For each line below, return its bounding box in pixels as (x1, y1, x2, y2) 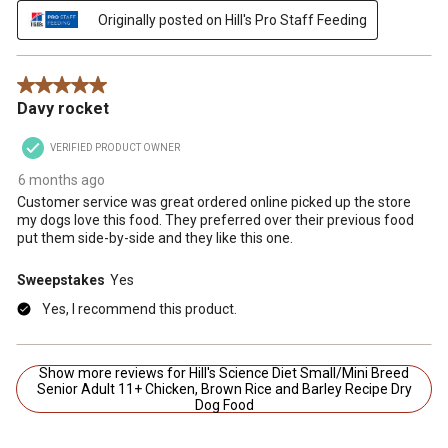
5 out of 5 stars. (17, 77, 115, 94)
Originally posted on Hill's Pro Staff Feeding (98, 11, 367, 28)
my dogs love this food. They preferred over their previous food (17, 211, 414, 228)
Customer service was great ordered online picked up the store (17, 193, 411, 210)
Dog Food (194, 396, 254, 413)
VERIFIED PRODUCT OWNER (50, 141, 180, 153)
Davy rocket (17, 98, 109, 118)
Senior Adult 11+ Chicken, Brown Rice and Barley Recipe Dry (36, 380, 412, 397)
